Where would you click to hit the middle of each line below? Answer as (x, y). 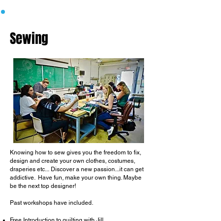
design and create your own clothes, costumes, (73, 161)
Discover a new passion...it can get (97, 169)
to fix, (134, 152)
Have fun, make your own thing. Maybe (90, 178)
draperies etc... (30, 169)
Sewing (29, 38)
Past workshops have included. (52, 203)
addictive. (22, 178)
